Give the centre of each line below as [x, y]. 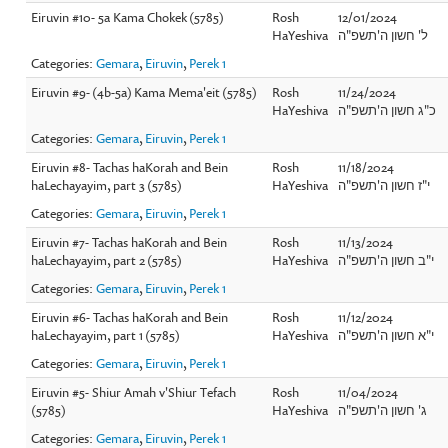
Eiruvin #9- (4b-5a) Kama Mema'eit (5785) [144, 91]
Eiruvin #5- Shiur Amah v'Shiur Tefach [134, 391]
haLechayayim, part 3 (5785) [107, 184]
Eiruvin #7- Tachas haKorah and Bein [129, 241]
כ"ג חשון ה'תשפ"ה [387, 109]
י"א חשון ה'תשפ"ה [386, 334]
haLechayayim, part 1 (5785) [106, 334]
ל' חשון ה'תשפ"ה [383, 34]
